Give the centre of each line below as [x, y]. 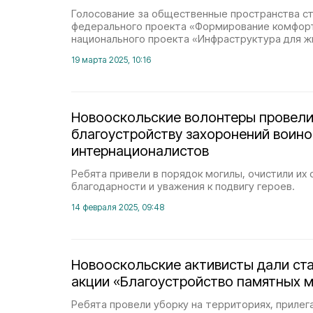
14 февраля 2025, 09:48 [118, 207]
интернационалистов [140, 151]
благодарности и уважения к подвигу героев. [183, 186]
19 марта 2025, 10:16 [111, 60]
